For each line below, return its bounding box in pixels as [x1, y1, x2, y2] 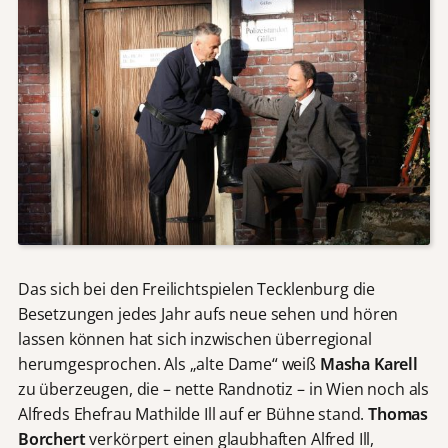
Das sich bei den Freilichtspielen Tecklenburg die [17, 278, 376, 301]
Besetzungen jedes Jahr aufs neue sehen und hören [17, 303, 399, 326]
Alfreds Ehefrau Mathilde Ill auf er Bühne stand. [17, 403, 369, 426]
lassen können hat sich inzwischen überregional [17, 328, 372, 351]
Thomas [368, 403, 429, 426]
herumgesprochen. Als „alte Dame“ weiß [17, 353, 320, 376]
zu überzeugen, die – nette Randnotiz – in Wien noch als [17, 378, 430, 401]
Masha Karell [319, 353, 418, 376]
